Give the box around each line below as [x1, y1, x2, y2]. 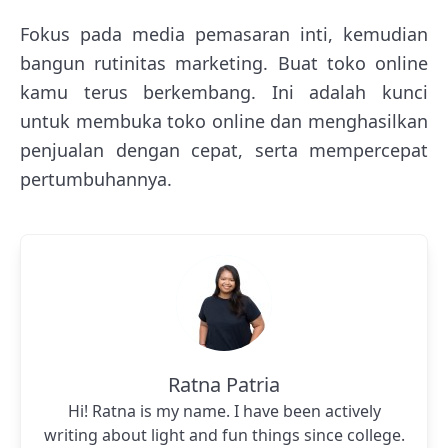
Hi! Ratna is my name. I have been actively [67, 399, 381, 422]
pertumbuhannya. [20, 166, 172, 191]
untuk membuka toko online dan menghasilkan [20, 108, 428, 133]
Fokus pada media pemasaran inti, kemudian [20, 21, 428, 46]
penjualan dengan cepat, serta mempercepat [20, 137, 428, 162]
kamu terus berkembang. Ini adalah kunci [20, 79, 428, 104]
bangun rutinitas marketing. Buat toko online [20, 50, 428, 75]
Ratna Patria [168, 370, 280, 398]
